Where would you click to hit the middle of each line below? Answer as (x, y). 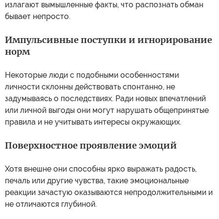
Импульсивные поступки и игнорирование (109, 40)
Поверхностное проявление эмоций (91, 145)
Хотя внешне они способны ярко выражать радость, (101, 169)
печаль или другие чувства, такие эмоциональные (97, 181)
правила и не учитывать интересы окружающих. (93, 122)
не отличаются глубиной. (51, 204)
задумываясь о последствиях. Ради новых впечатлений (105, 99)
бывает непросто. (38, 16)
